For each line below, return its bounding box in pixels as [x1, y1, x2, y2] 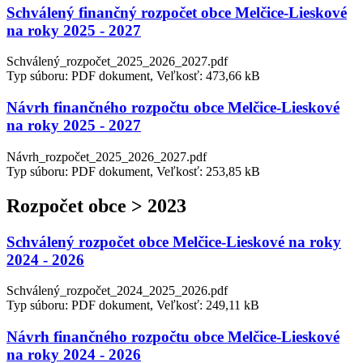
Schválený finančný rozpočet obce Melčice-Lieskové [6, 3, 347, 21]
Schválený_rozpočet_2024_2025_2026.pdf [6, 284, 228, 298]
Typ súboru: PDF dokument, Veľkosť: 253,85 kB [6, 164, 260, 178]
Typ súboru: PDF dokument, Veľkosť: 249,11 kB [6, 298, 259, 313]
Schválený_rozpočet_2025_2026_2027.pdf [6, 54, 228, 69]
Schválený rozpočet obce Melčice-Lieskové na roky [6, 233, 341, 250]
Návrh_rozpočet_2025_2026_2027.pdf [6, 149, 207, 164]
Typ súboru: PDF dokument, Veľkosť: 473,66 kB [6, 69, 260, 83]
